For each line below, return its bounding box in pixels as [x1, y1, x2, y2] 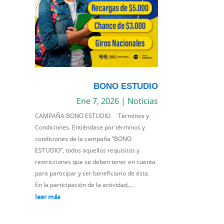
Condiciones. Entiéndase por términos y [35, 122, 145, 131]
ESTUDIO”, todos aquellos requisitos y [35, 145, 140, 154]
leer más [35, 191, 61, 200]
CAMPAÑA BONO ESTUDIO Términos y [35, 111, 149, 120]
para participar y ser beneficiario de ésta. [35, 168, 150, 177]
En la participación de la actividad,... [35, 180, 134, 189]
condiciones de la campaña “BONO [35, 134, 132, 143]
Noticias [127, 95, 158, 106]
